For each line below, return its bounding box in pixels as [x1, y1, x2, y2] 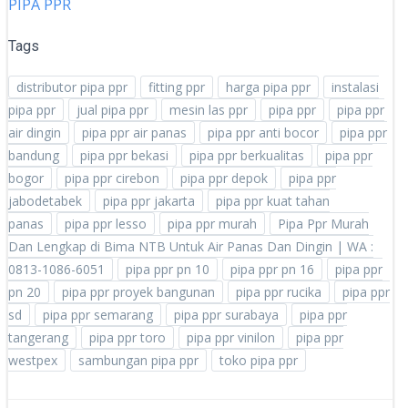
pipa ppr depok [180, 169, 268, 188]
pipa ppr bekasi [80, 147, 168, 165]
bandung [8, 147, 59, 165]
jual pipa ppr [76, 101, 148, 119]
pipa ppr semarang [43, 306, 153, 324]
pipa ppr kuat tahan [216, 192, 330, 210]
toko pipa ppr [219, 352, 298, 370]
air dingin [8, 124, 61, 142]
